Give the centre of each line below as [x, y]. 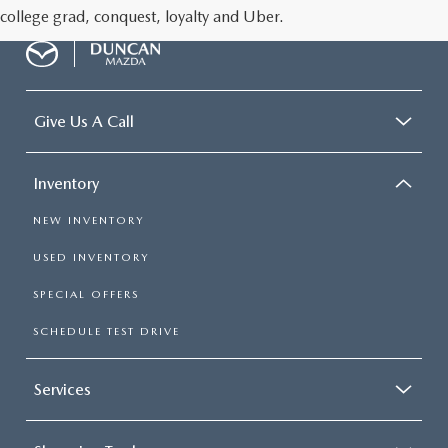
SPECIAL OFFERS [86, 295]
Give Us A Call [84, 122]
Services [62, 390]
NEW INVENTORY [88, 221]
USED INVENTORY [91, 258]
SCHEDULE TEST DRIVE [106, 332]
